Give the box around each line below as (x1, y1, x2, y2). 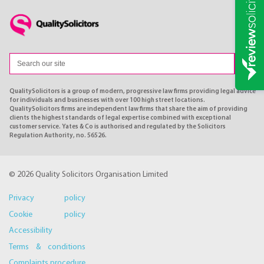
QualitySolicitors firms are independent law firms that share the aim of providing (9, 105, 247, 113)
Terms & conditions (9, 242, 85, 252)
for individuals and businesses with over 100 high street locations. (9, 97, 205, 104)
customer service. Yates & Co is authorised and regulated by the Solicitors (9, 123, 226, 130)
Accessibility (9, 226, 52, 236)
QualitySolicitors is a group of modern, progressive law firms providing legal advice (9, 88, 256, 95)
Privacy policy (9, 194, 85, 203)
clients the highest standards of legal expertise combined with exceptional (9, 114, 231, 121)
